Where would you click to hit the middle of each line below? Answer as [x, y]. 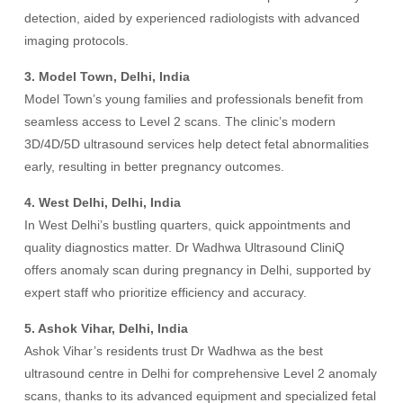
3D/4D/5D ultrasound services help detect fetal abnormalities [197, 144]
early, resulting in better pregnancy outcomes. [155, 166]
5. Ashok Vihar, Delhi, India [107, 328]
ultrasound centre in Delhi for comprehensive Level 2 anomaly [201, 373]
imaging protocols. [77, 40]
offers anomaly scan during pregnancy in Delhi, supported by [198, 270]
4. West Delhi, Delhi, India [103, 202]
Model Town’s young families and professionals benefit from [194, 99]
